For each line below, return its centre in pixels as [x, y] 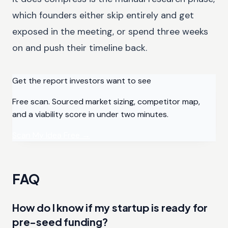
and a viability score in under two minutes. [90, 114]
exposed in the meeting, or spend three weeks [110, 31]
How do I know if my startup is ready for [110, 207]
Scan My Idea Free [47, 135]
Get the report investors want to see [82, 80]
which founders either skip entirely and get [103, 15]
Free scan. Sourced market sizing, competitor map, [106, 101]
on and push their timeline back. [80, 48]
